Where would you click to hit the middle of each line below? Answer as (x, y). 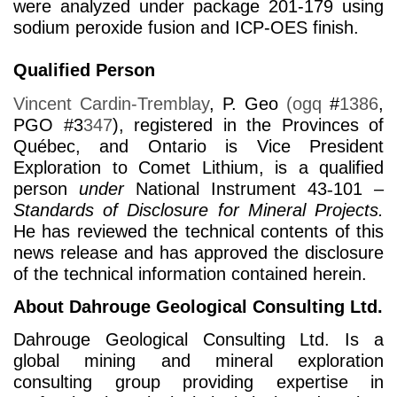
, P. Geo (248, 103)
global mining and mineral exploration (198, 361)
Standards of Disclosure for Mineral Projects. (198, 210)
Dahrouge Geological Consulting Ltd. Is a (198, 340)
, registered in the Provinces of (251, 125)
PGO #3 (48, 125)
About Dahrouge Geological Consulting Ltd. (198, 307)
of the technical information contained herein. (190, 273)
